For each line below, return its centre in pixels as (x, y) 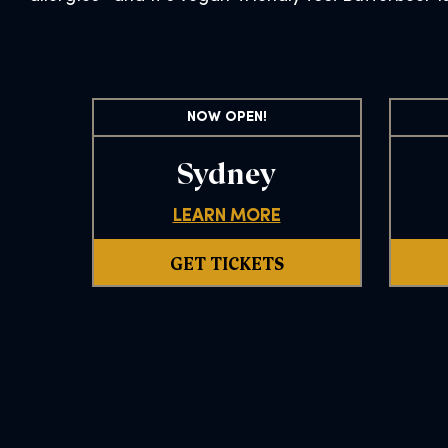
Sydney (226, 172)
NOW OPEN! (226, 118)
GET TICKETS (226, 261)
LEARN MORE (226, 216)
